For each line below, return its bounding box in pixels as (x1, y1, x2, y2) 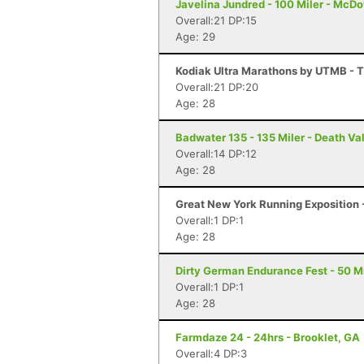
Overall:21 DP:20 (175, 80, 258, 93)
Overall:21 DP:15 (175, 14, 257, 27)
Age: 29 (175, 30, 215, 43)
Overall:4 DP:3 (175, 347, 247, 360)
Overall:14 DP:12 (175, 147, 257, 160)
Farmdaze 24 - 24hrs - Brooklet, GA (175, 331, 360, 344)
